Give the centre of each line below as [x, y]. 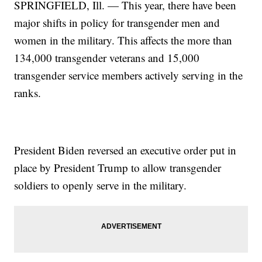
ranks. [28, 92]
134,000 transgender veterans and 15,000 [107, 57]
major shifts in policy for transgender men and [117, 22]
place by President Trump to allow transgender [118, 167]
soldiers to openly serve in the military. [101, 185]
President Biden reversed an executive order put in [125, 150]
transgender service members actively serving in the [129, 75]
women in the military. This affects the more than [123, 40]
